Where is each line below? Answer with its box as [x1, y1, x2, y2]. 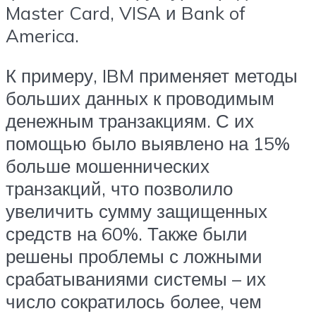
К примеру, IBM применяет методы [6, 64, 298, 87]
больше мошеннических [6, 154, 209, 178]
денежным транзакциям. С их [6, 109, 254, 133]
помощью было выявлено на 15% [6, 132, 290, 155]
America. [6, 23, 79, 47]
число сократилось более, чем [6, 290, 262, 313]
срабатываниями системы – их [6, 267, 266, 291]
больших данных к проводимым [6, 87, 274, 110]
